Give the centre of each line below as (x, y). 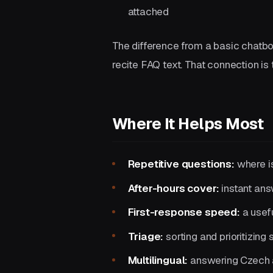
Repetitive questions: (181, 164)
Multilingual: (158, 261)
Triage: (146, 236)
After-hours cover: (173, 188)
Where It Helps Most (188, 124)
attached (148, 11)
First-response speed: (184, 212)
